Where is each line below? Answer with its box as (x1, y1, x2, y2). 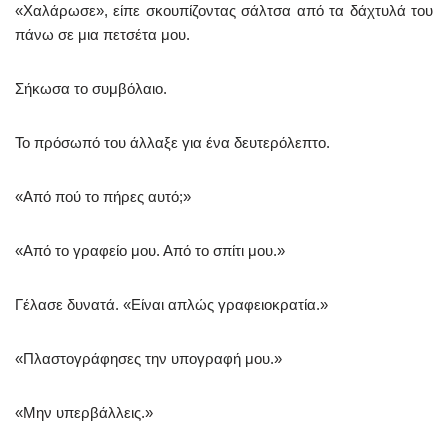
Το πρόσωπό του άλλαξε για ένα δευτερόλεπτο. (15, 134, 330, 152)
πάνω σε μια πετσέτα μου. (15, 26, 190, 44)
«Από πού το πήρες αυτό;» (15, 188, 191, 206)
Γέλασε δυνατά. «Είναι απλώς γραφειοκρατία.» (15, 296, 328, 314)
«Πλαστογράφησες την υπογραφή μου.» (15, 350, 282, 368)
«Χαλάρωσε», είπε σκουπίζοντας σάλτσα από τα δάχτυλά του (15, 2, 433, 20)
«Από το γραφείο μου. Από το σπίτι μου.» (15, 242, 285, 260)
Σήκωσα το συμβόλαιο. (15, 80, 167, 98)
